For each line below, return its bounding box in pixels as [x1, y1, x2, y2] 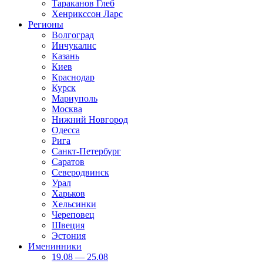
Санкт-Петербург [52, 146, 121, 157]
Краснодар [52, 72, 95, 83]
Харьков [52, 188, 85, 199]
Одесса [52, 125, 80, 136]
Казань [52, 51, 79, 62]
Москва [52, 104, 82, 114]
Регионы [28, 19, 63, 30]
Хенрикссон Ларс [52, 9, 123, 19]
